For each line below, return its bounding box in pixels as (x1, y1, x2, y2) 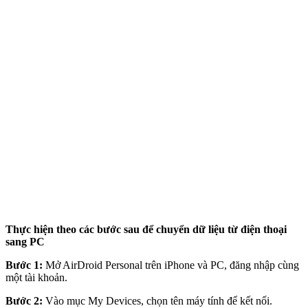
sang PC (5, 235, 45, 247)
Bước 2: (5, 294, 43, 307)
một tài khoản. (5, 271, 67, 283)
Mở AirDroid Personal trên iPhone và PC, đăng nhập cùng (45, 258, 299, 271)
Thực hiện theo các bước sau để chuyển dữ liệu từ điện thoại (5, 223, 287, 235)
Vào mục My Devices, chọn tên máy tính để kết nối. (43, 294, 272, 307)
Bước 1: (5, 258, 45, 271)
